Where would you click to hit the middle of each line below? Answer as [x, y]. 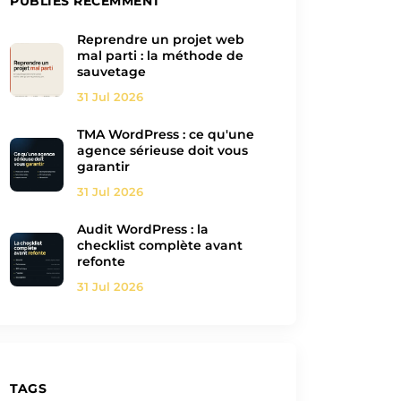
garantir [103, 166]
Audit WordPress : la [143, 229]
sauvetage [111, 72]
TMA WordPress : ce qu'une [166, 134]
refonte [101, 261]
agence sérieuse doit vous [162, 150]
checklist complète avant [160, 245]
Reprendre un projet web [161, 39]
